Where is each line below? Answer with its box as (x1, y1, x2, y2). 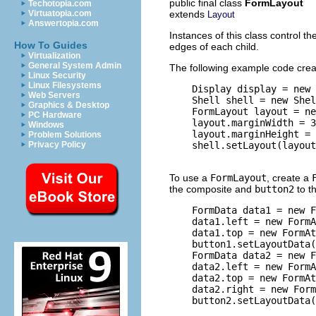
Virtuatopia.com (28, 8, 92, 18)
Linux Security (28, 71, 86, 80)
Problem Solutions (28, 130, 102, 140)
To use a (169, 171, 210, 183)
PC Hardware (28, 110, 82, 120)
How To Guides (14, 39, 87, 51)
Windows (28, 120, 64, 130)
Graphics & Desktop (28, 100, 109, 110)
